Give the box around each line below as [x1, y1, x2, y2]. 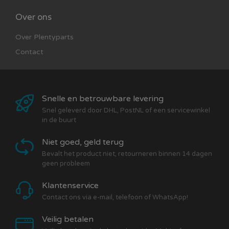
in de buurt [42, 116, 76, 125]
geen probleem [42, 159, 90, 168]
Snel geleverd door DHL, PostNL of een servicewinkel [42, 106, 210, 115]
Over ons [15, 12, 52, 23]
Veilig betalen [42, 214, 94, 225]
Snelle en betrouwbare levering [42, 94, 164, 104]
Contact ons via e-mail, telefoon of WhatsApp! [42, 193, 188, 202]
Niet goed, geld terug [42, 137, 124, 148]
